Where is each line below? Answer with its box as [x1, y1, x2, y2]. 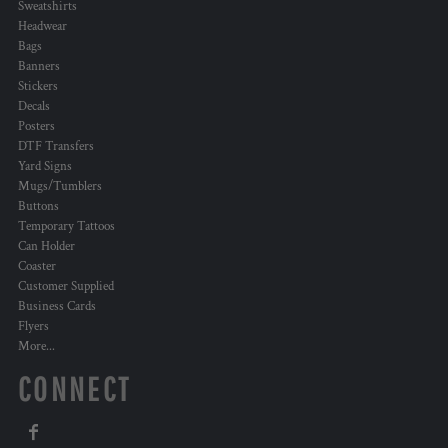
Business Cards [18, 298, 96, 316]
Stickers [18, 78, 58, 96]
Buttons [18, 198, 59, 216]
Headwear [18, 18, 67, 36]
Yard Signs [18, 158, 72, 176]
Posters [18, 118, 55, 136]
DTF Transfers [18, 138, 94, 156]
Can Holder [18, 238, 75, 256]
